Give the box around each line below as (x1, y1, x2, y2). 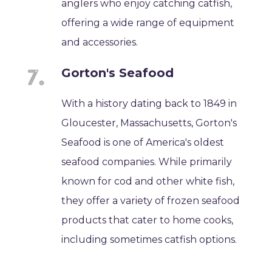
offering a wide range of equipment (61, 16, 235, 29)
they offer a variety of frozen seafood (61, 194, 240, 206)
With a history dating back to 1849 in (61, 97, 237, 109)
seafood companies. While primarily (61, 155, 233, 168)
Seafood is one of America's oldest (61, 136, 225, 148)
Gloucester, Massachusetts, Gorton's (61, 117, 237, 129)
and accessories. (61, 36, 138, 48)
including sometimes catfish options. (61, 233, 237, 245)
